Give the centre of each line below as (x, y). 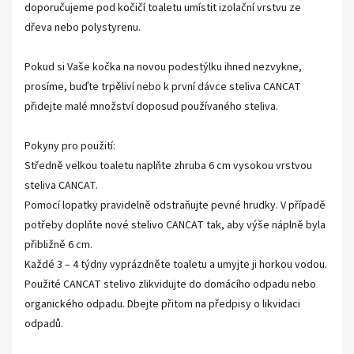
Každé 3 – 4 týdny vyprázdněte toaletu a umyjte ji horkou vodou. (176, 265)
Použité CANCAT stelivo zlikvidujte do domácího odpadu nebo (170, 284)
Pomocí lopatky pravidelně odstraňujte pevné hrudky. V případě (175, 205)
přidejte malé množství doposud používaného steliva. (151, 107)
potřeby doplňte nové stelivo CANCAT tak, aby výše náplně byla (175, 225)
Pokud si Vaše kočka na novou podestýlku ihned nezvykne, (163, 67)
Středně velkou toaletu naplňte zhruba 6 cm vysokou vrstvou (168, 166)
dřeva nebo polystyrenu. (83, 28)
